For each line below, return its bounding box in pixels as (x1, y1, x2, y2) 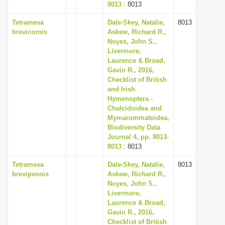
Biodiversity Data (107, 124, 160, 131)
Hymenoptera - (107, 95, 153, 102)
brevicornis (12, 28, 47, 36)
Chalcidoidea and (107, 104, 162, 112)
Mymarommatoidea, (107, 114, 169, 122)
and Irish (107, 85, 135, 93)
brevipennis (12, 170, 49, 178)
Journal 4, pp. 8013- (107, 133, 169, 141)
